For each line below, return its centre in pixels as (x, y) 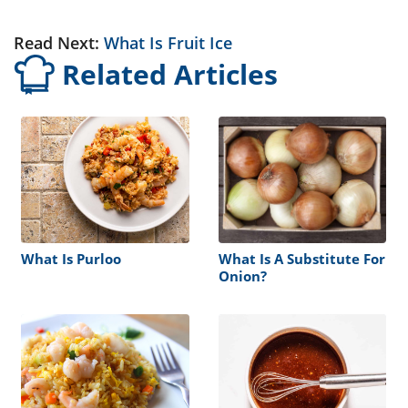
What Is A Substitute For (301, 258)
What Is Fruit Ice (168, 43)
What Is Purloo (71, 258)
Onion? (242, 275)
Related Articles (170, 75)
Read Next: (59, 43)
